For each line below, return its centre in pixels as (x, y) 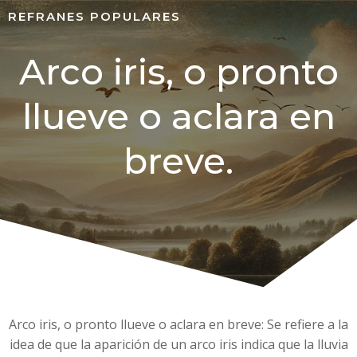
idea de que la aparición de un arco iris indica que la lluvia (178, 344)
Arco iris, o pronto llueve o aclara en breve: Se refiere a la (178, 324)
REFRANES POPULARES (94, 16)
